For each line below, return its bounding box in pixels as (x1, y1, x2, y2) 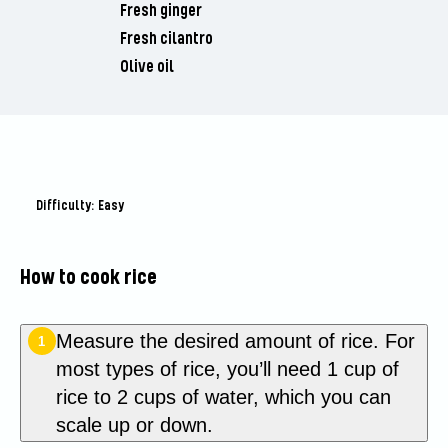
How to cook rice (19, 266, 157, 291)
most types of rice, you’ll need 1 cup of (55, 358, 399, 381)
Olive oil (119, 57, 174, 78)
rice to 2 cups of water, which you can (55, 386, 391, 409)
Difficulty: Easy (35, 198, 124, 215)
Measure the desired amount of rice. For (55, 330, 415, 353)
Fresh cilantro (119, 29, 213, 50)
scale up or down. (55, 414, 225, 437)
